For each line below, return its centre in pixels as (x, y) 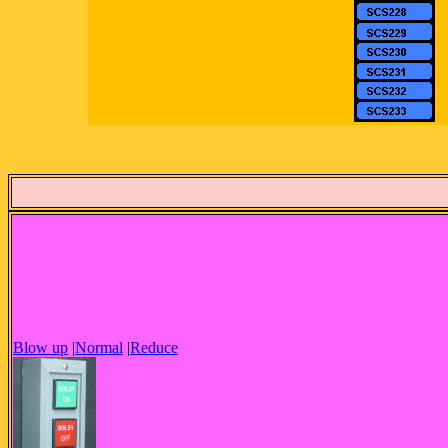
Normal (99, 347)
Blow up (40, 347)
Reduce (154, 347)
